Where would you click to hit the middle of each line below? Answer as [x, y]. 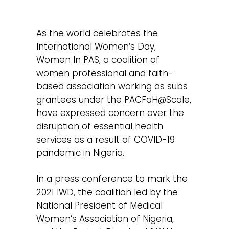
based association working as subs [112, 86]
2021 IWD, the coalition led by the [107, 192]
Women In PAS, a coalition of [98, 60]
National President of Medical [100, 206]
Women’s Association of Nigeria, [105, 219]
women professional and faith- [105, 73]
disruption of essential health [100, 126]
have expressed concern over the [110, 113]
